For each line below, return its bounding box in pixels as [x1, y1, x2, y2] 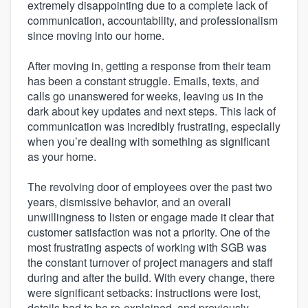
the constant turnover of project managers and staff [27, 254, 273, 271]
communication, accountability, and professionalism [27, 12, 278, 29]
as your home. [27, 148, 96, 165]
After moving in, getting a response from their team [27, 58, 271, 74]
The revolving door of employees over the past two [27, 179, 272, 195]
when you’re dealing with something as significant [27, 133, 269, 150]
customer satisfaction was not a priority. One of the [27, 224, 270, 241]
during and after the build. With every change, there [27, 269, 275, 286]
